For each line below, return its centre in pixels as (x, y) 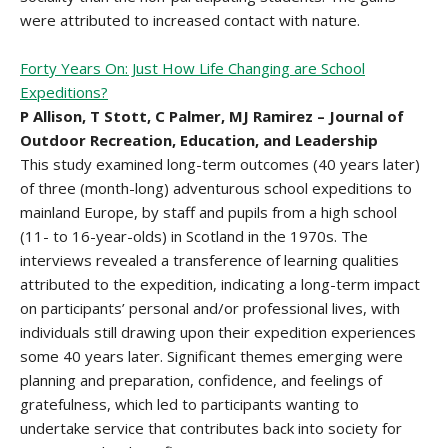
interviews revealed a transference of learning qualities (209, 260)
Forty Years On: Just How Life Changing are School (192, 68)
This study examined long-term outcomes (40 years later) (220, 164)
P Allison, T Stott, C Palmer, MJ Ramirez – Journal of (212, 116)
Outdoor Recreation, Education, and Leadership (199, 140)
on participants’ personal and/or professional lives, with (210, 308)
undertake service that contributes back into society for (211, 428)
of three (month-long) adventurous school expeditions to (216, 188)
